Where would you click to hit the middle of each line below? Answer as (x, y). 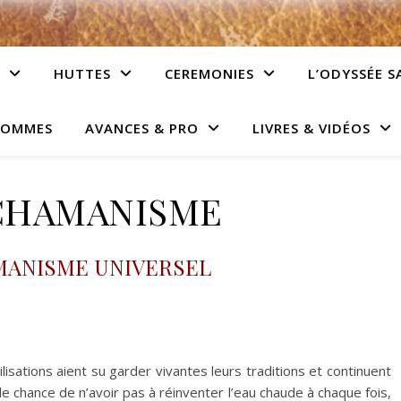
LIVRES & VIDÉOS (311, 128)
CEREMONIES (209, 73)
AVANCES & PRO (141, 128)
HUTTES (82, 73)
